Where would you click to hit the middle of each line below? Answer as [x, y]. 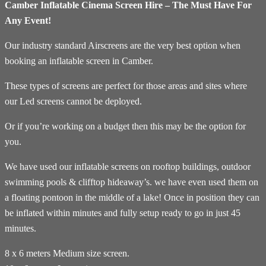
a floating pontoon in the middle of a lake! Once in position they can [132, 197]
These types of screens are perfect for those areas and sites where [126, 85]
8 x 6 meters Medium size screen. [67, 253]
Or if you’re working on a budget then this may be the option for [125, 126]
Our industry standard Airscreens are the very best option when [123, 45]
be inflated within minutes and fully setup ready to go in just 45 [123, 213]
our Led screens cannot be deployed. [73, 101]
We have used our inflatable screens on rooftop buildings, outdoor [128, 166]
